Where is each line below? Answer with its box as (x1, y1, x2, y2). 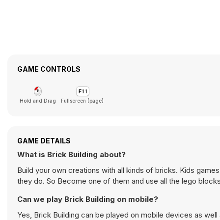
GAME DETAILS (17, 137, 71, 145)
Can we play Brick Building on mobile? (17, 194, 158, 204)
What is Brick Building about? (17, 150, 126, 159)
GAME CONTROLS (17, 65, 81, 73)
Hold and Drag (20, 98, 56, 104)
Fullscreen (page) (61, 98, 104, 104)
